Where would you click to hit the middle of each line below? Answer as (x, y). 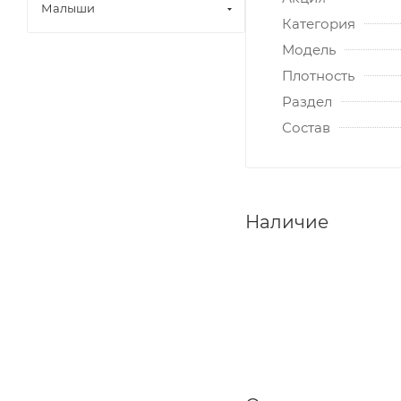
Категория (319, 23)
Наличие (287, 222)
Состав (306, 127)
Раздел (307, 101)
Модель (309, 49)
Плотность (318, 75)
